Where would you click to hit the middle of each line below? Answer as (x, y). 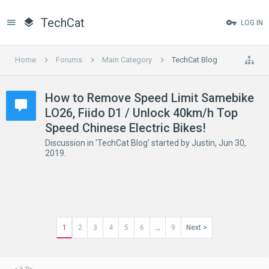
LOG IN (252, 23)
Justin (203, 143)
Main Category (127, 60)
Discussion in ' (71, 143)
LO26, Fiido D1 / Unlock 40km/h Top (141, 113)
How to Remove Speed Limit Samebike (150, 98)
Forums (69, 60)
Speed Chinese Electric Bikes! (125, 128)
